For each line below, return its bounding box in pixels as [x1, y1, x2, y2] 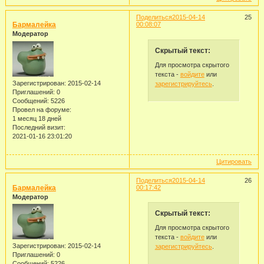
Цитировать [216, 157, 252, 165]
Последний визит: [12, 123, 65, 131]
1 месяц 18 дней [12, 114, 61, 122]
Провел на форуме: [12, 105, 71, 113]
